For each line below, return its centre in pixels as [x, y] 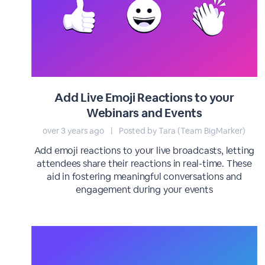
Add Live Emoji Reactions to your [144, 98]
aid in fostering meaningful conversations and [144, 177]
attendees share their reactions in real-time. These [144, 164]
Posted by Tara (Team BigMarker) [182, 131]
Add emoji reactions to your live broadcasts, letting [144, 151]
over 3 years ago [75, 131]
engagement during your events [144, 190]
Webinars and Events [144, 113]
